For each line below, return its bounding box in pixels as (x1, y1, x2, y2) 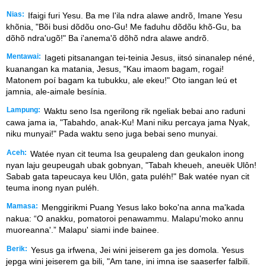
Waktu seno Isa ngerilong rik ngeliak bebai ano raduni (42, 106, 245, 116)
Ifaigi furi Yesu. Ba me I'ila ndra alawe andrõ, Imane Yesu (26, 10, 242, 20)
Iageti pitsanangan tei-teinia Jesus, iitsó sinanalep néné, (42, 53, 255, 63)
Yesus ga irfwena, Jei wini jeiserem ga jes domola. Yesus (28, 245, 244, 255)
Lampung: (7, 106, 40, 114)
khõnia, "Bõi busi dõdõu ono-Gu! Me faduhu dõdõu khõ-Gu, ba (6, 21, 241, 31)
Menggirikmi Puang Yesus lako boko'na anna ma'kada (39, 202, 245, 213)
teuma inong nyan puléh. (6, 182, 99, 192)
